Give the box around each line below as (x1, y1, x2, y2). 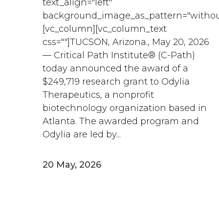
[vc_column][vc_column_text (43, 23, 167, 34)
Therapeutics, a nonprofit (43, 89, 154, 100)
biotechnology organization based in (43, 103, 207, 113)
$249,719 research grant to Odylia (43, 76, 190, 87)
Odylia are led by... (43, 129, 121, 140)
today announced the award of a (43, 63, 188, 74)
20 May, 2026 (43, 159, 101, 170)
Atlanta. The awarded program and (43, 116, 199, 127)
